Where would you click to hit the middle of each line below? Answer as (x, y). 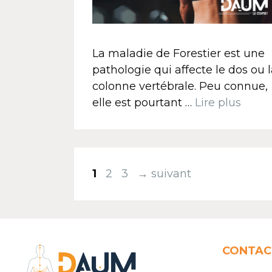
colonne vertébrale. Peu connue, (180, 87)
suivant (170, 174)
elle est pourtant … (144, 103)
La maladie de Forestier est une (178, 54)
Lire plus (218, 103)
